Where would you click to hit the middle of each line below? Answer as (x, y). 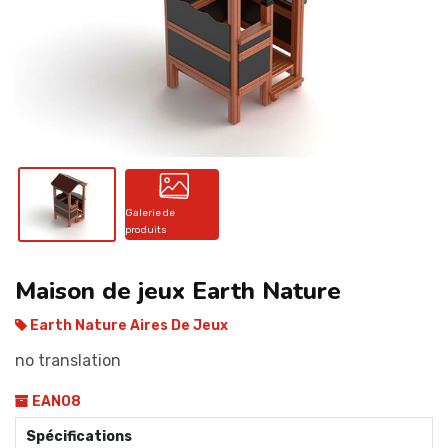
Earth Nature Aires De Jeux (127, 325)
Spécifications (79, 436)
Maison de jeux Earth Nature (178, 290)
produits (145, 229)
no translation (68, 360)
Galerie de (149, 212)
